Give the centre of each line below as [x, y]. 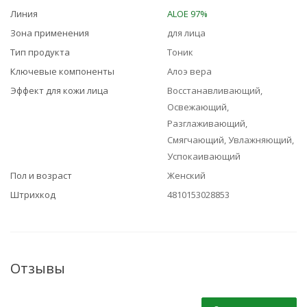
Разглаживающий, [207, 123]
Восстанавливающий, [215, 90]
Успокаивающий [204, 156]
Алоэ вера [189, 71]
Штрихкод [33, 195]
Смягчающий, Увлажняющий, [231, 140]
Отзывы [38, 268]
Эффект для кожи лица [59, 90]
